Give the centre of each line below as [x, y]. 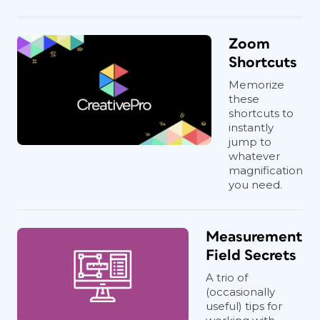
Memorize [256, 85]
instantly [251, 127]
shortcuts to [261, 113]
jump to [250, 142]
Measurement [254, 237]
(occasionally [240, 292]
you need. [255, 185]
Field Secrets [251, 255]
